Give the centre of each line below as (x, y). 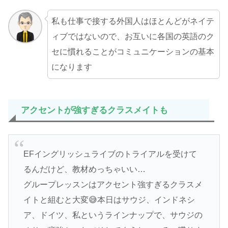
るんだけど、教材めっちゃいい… (84, 169)
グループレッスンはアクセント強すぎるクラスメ (113, 184)
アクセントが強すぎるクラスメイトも (94, 110)
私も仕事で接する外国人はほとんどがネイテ (133, 21)
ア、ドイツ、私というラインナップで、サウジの (113, 215)
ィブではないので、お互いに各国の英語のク (133, 36)
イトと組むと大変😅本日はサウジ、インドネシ (109, 199)
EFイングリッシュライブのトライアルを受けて (110, 154)
